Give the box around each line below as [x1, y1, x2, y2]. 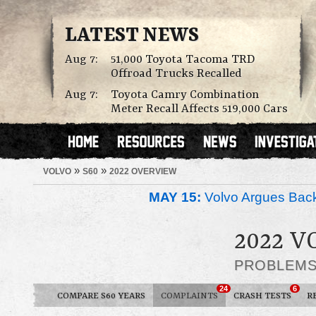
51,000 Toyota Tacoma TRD [111, 53, 255, 66]
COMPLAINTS [161, 291, 218, 301]
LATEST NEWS [65, 25, 199, 47]
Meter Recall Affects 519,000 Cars [111, 102, 288, 116]
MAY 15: [149, 190, 201, 205]
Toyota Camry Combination [111, 88, 259, 102]
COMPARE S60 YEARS [57, 291, 145, 301]
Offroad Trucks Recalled [111, 67, 242, 80]
